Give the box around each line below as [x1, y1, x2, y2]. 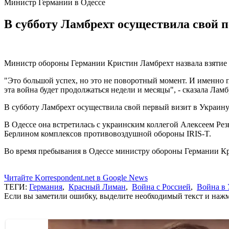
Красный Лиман [68, 182, 126, 191]
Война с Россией [132, 182, 191, 191]
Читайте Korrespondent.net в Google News [4, 173, 148, 182]
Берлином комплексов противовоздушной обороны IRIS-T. [4, 129, 211, 138]
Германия [29, 182, 62, 191]
